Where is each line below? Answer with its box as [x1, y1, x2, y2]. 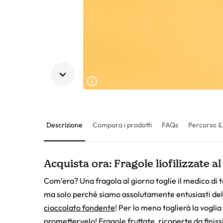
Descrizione [46, 120, 83, 129]
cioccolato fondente [44, 202, 115, 213]
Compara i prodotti [93, 120, 152, 129]
